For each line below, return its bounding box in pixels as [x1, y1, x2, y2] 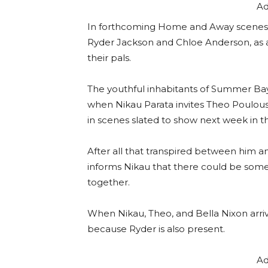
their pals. [87, 52, 131, 64]
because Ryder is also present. [87, 223, 225, 235]
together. [87, 176, 130, 188]
